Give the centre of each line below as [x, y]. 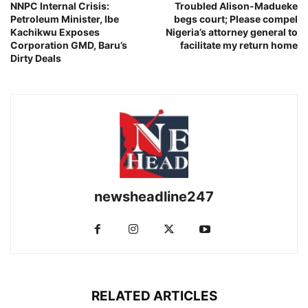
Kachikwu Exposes [55, 32]
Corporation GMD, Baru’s [69, 45]
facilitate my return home [239, 45]
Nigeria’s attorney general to [232, 32]
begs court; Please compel [236, 19]
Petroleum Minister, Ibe [65, 19]
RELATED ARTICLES [154, 296]
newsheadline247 [154, 197]
